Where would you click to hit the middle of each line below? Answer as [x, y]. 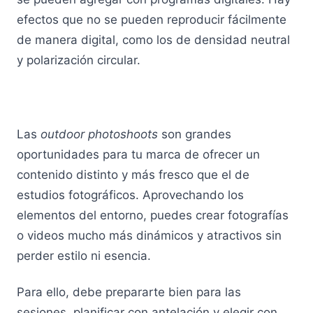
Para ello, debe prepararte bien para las [129, 292]
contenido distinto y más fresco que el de [133, 174]
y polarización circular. [80, 60]
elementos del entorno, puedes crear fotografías [153, 215]
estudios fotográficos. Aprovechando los [130, 195]
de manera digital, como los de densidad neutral [153, 39]
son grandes [195, 134]
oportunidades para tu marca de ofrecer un [138, 154]
